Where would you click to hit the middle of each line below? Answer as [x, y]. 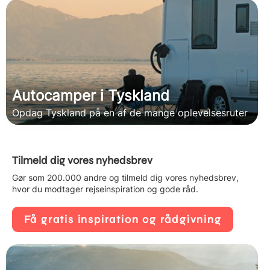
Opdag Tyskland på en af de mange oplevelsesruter [130, 113]
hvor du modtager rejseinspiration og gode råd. [105, 189]
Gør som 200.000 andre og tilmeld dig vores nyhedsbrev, [125, 178]
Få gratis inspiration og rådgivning [123, 219]
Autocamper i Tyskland [91, 96]
